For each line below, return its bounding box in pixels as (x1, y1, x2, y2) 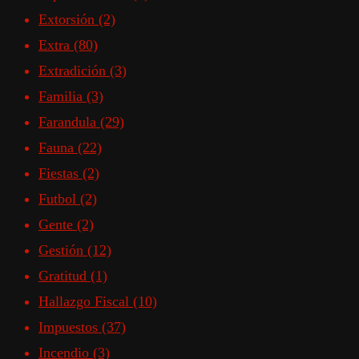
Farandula (38, 114, 100, 131)
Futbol (38, 191, 80, 208)
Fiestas (38, 165, 83, 182)
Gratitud (38, 268, 91, 284)
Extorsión (38, 11, 99, 28)
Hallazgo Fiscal (38, 293, 133, 310)
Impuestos (38, 319, 102, 336)
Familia (38, 88, 87, 105)
